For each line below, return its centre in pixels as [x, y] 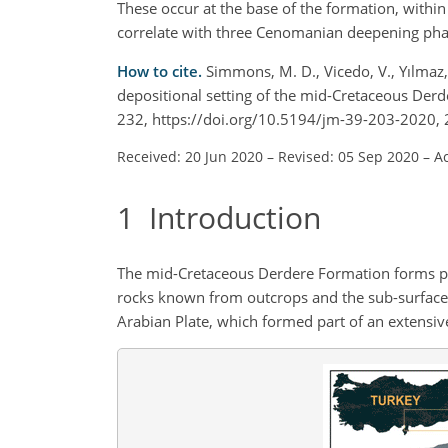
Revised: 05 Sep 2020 [348, 156]
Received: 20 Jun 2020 [190, 156]
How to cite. [161, 70]
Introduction [227, 217]
